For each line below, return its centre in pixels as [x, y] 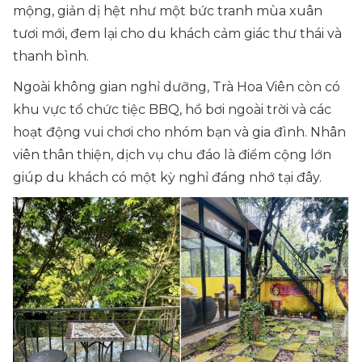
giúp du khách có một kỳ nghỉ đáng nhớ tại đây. [167, 177]
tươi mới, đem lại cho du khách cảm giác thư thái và [177, 34]
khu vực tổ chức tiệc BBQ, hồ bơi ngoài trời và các [172, 109]
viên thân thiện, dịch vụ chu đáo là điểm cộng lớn [172, 155]
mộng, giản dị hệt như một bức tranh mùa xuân [168, 11]
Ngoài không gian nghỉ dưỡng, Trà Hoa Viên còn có [177, 87]
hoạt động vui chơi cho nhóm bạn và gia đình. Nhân [179, 132]
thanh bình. [51, 56]
